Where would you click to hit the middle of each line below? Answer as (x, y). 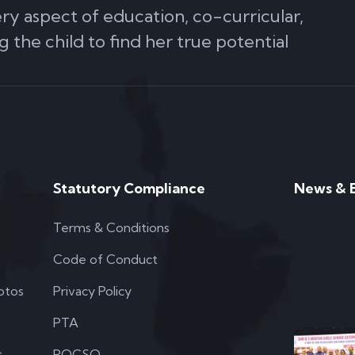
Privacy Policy (93, 291)
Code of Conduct (106, 259)
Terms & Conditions (112, 227)
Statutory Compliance (130, 188)
